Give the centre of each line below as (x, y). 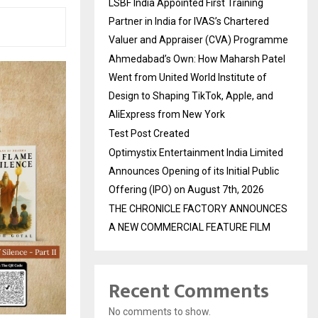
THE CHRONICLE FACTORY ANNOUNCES (198, 209)
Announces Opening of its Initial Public (194, 171)
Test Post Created (149, 134)
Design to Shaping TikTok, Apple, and (191, 96)
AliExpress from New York (167, 115)
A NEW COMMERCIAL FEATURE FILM (190, 227)
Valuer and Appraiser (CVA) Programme (198, 40)
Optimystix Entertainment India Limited (196, 153)
